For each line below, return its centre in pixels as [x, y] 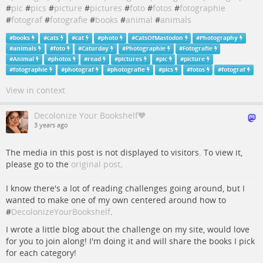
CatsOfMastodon [159, 38]
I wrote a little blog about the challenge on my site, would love [128, 230]
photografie [128, 70]
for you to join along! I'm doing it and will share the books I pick [130, 241]
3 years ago [51, 125]
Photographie [145, 49]
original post [96, 164]
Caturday [95, 49]
